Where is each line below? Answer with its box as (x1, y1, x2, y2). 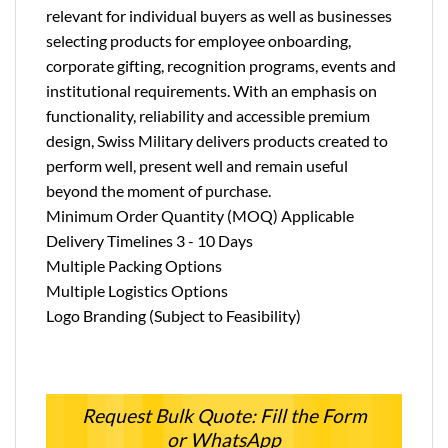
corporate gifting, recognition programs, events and (46, 55, 396, 75)
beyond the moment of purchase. (46, 180, 271, 200)
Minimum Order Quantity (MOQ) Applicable (46, 205, 354, 225)
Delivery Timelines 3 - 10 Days (46, 230, 253, 250)
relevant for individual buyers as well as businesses (46, 5, 392, 25)
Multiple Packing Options (46, 255, 222, 275)
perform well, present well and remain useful (46, 155, 348, 175)
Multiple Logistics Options (46, 280, 228, 300)
